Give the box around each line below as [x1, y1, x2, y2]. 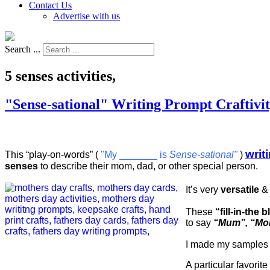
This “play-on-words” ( [5, 149, 101, 160]
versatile [221, 184, 259, 195]
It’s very [186, 184, 221, 195]
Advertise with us [53, 11, 120, 21]
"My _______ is [101, 149, 169, 160]
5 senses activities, [5, 67, 116, 84]
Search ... [5, 44, 40, 54]
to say [186, 217, 213, 228]
